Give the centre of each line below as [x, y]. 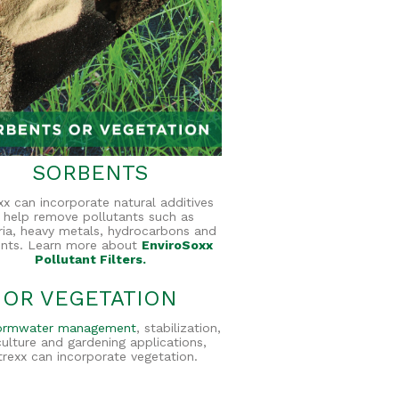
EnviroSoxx [178, 244]
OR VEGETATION [90, 298]
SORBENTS [90, 172]
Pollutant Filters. [90, 259]
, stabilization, [179, 327]
